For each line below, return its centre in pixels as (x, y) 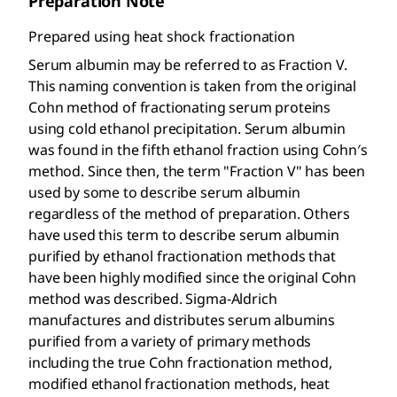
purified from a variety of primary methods (170, 341)
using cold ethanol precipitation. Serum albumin (187, 128)
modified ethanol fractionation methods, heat (179, 384)
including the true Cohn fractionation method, (180, 362)
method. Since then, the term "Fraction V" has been (197, 171)
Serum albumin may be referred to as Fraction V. (188, 65)
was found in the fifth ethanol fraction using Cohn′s (198, 150)
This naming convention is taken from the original (193, 86)
